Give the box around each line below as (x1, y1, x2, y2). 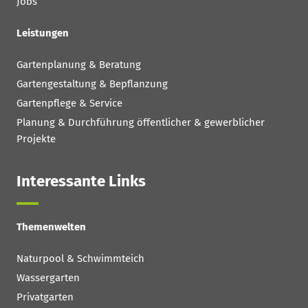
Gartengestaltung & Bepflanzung (16, 78, 168, 91)
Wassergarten (16, 272, 80, 285)
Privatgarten (16, 291, 74, 304)
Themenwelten (16, 221, 86, 234)
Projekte (16, 133, 56, 146)
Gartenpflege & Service (16, 97, 122, 110)
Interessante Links (16, 172, 146, 191)
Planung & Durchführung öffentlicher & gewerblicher (16, 116, 265, 129)
